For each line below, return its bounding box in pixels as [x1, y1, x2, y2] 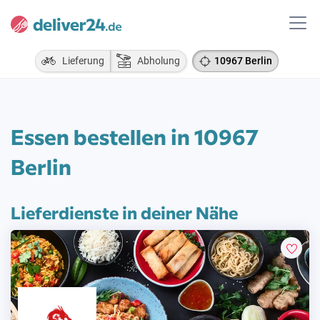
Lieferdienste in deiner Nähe [11, 200, 238, 224]
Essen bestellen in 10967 [11, 121, 259, 151]
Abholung [130, 55, 180, 66]
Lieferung [55, 55, 104, 66]
